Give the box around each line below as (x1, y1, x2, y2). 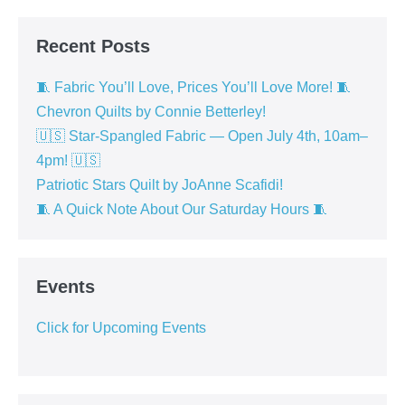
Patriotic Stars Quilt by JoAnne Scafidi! (36, 177, 283, 193)
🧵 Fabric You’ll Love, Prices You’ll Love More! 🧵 (36, 80, 351, 96)
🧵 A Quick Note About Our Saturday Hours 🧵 (36, 202, 327, 218)
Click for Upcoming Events (36, 320, 206, 336)
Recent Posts (36, 36, 150, 57)
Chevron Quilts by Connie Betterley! (36, 104, 266, 120)
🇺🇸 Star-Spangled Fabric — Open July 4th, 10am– (36, 128, 368, 145)
